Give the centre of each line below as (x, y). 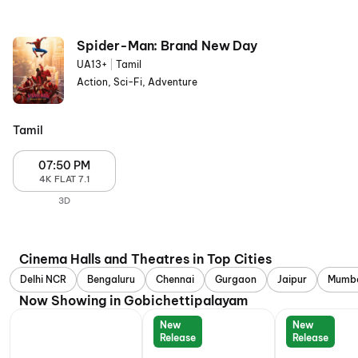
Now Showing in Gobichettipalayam (133, 300)
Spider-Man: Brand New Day (167, 46)
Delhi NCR (43, 279)
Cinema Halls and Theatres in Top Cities (145, 259)
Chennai (175, 279)
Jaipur (292, 279)
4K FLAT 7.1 (64, 179)
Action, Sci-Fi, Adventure (137, 82)
